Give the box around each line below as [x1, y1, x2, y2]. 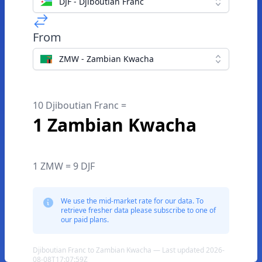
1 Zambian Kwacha [33, 113, 196, 137]
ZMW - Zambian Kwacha [59, 53, 154, 64]
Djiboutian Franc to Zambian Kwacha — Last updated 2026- [33, 245, 225, 255]
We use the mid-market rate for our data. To [61, 196, 204, 206]
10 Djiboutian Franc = [33, 99, 126, 112]
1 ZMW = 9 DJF [33, 160, 95, 173]
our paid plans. [61, 215, 109, 225]
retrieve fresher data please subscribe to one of [61, 205, 216, 215]
